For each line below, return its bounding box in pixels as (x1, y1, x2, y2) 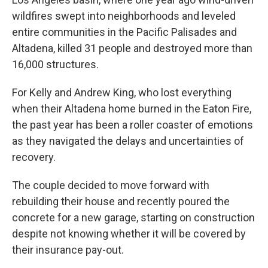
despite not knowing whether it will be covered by (12, 227, 246, 240)
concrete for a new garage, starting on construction (12, 211, 255, 224)
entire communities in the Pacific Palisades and (12, 26, 237, 38)
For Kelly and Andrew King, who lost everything (12, 86, 232, 99)
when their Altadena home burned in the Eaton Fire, (12, 102, 251, 115)
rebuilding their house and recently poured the (12, 195, 230, 208)
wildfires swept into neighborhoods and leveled (12, 10, 236, 22)
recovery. (12, 151, 56, 163)
